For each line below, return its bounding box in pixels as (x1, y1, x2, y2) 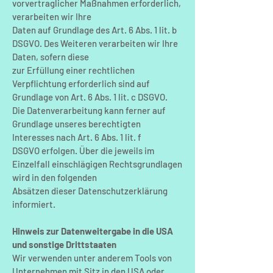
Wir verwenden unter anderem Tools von (12, 252, 172, 263)
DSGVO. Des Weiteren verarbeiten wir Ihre (12, 38, 178, 49)
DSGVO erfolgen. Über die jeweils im (12, 145, 154, 156)
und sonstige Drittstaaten (12, 239, 116, 250)
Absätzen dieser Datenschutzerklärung (12, 185, 168, 196)
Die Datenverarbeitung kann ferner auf (12, 105, 166, 116)
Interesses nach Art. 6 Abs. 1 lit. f (12, 132, 141, 143)
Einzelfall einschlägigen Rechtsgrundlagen (12, 158, 182, 169)
